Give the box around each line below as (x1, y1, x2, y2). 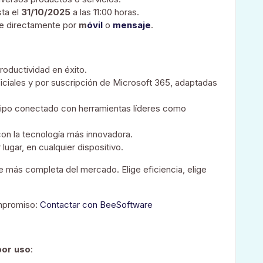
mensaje (113, 19, 151, 31)
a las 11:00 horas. (70, 6, 139, 18)
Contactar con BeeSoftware (40, 198, 153, 210)
